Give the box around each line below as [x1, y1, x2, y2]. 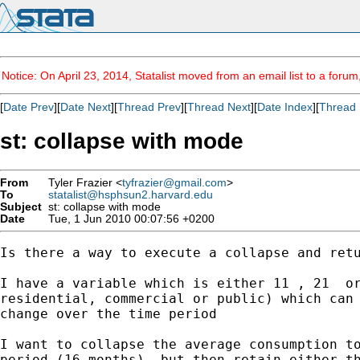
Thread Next [187, 100, 251, 113]
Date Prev [3, 100, 54, 113]
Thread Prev [117, 100, 181, 113]
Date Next [60, 100, 111, 113]
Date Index [257, 100, 313, 113]
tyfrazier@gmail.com [122, 176, 227, 189]
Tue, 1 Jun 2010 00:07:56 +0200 [42, 212, 215, 225]
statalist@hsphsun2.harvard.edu [48, 188, 213, 201]
